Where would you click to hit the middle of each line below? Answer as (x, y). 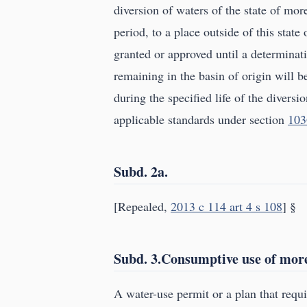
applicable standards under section (201, 120)
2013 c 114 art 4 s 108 (226, 207)
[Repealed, (142, 207)
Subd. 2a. (141, 172)
